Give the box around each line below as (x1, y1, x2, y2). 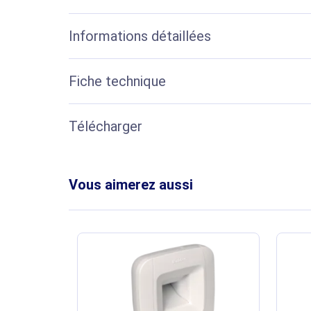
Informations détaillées (69, 28, 211, 45)
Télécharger (69, 118, 142, 135)
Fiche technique (69, 73, 166, 90)
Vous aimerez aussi (69, 176, 193, 194)
